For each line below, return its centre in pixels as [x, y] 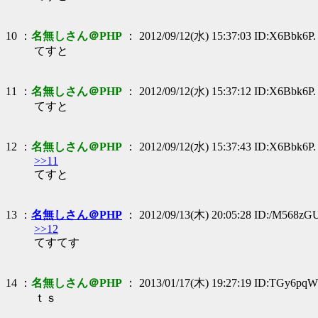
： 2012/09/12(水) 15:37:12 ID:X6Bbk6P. [219, 91]
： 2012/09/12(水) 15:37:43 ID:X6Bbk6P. [219, 146]
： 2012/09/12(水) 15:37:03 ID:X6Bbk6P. [219, 35]
